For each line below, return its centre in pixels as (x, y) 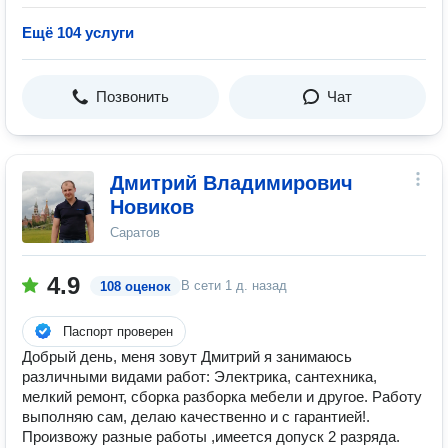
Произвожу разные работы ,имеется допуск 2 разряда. (211, 436)
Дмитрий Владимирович (231, 183)
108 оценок (135, 286)
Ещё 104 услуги (78, 32)
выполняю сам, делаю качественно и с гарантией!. (196, 416)
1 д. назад (256, 285)
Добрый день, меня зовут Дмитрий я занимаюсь (187, 356)
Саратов (135, 232)
